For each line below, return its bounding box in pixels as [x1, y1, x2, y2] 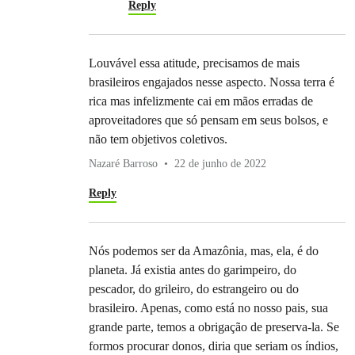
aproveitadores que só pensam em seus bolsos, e [89, 113, 328, 128]
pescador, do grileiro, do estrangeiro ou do [89, 282, 299, 296]
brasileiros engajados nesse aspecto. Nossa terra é [89, 75, 334, 90]
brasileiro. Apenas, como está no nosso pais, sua [89, 301, 328, 315]
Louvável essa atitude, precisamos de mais [89, 56, 300, 71]
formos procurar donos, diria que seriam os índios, [89, 339, 338, 353]
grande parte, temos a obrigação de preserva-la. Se [89, 320, 339, 334]
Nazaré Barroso [89, 158, 158, 170]
